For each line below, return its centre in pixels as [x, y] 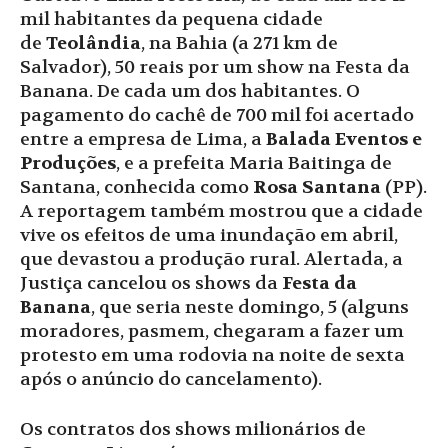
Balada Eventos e [344, 140]
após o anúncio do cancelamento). [171, 380]
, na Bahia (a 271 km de [239, 44]
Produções [68, 164]
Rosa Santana [317, 188]
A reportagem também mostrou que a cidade [221, 212]
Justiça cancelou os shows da [151, 284]
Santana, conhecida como [136, 188]
